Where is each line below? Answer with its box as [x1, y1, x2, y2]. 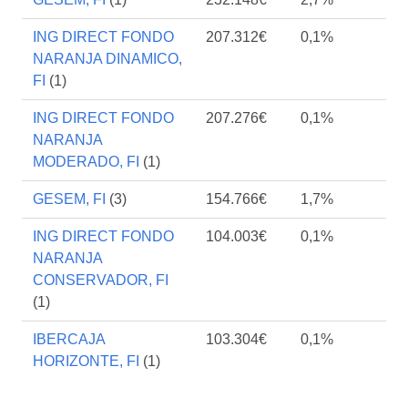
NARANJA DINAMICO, [33, 51, 182, 66]
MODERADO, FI [33, 154, 139, 169]
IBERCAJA [33, 331, 105, 347]
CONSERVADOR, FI [33, 272, 168, 288]
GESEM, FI [33, 191, 106, 207]
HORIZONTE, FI [33, 353, 139, 369]
